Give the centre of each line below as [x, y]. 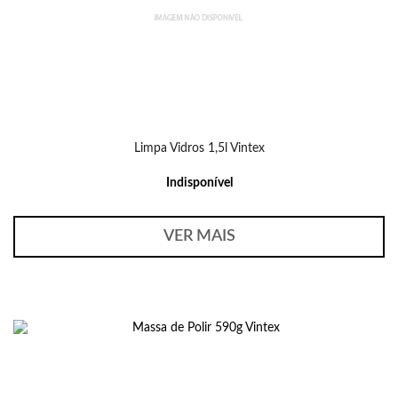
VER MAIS [199, 236]
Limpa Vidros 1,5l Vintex [199, 148]
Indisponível [199, 183]
